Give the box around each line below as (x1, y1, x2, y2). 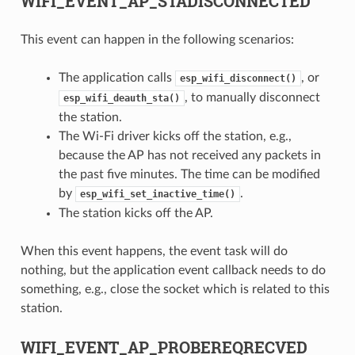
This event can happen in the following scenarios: (20, 33, 294, 47)
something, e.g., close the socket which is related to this (20, 283, 330, 296)
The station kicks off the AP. (58, 207, 213, 220)
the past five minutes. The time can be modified (58, 168, 320, 181)
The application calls (58, 71, 175, 85)
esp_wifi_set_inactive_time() (79, 189, 235, 200)
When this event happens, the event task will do (20, 245, 288, 258)
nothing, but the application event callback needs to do (20, 264, 326, 277)
